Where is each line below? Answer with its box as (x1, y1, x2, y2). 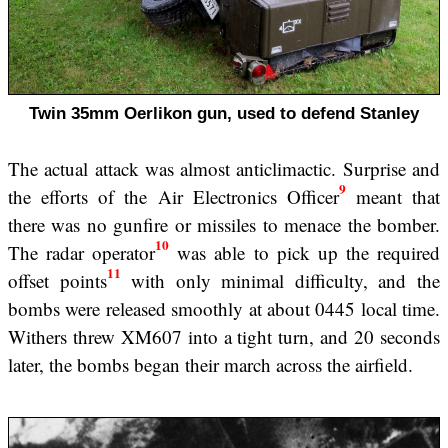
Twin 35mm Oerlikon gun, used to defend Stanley (29, 104, 419, 124)
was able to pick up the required (169, 239, 441, 265)
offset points (8, 267, 107, 293)
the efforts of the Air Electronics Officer (8, 183, 339, 209)
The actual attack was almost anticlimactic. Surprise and (8, 155, 440, 181)
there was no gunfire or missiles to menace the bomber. (8, 211, 440, 237)
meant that (345, 183, 440, 209)
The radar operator (8, 239, 156, 265)
